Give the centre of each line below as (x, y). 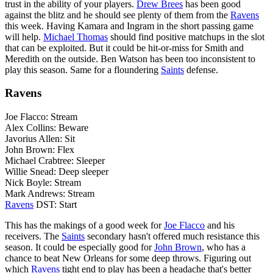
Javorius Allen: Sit (40, 139)
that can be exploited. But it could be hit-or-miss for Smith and (124, 48)
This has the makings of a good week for (84, 225)
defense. (201, 69)
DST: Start (55, 205)
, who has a (224, 247)
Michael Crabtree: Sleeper (55, 161)
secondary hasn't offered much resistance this (172, 236)
